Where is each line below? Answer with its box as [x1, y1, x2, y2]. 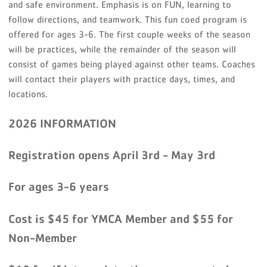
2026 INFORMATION [8, 116, 117, 131]
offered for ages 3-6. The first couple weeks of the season [8, 28, 251, 39]
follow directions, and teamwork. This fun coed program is [8, 13, 247, 24]
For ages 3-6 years [8, 179, 110, 194]
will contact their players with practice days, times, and [8, 73, 235, 84]
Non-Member [8, 230, 77, 245]
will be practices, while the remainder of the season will [8, 43, 237, 54]
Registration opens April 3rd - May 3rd [8, 148, 216, 163]
